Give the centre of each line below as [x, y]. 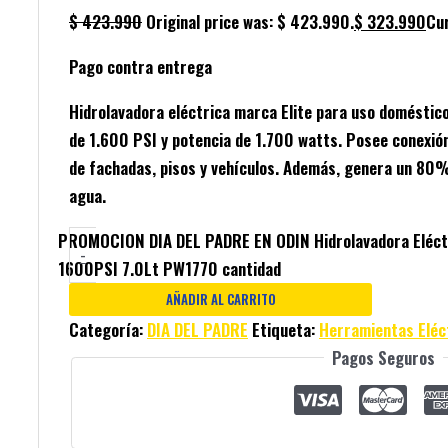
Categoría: [108, 329]
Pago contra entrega [140, 66]
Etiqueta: [285, 329]
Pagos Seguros [383, 357]
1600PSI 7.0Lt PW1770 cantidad [169, 268]
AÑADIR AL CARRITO [220, 298]
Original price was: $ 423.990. [250, 21]
